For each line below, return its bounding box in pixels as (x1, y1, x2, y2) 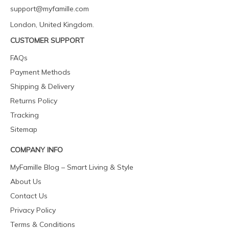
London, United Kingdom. (10, 20, 94, 29)
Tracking (10, 110, 39, 120)
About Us (10, 177, 41, 186)
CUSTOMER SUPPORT (10, 36, 84, 45)
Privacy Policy (10, 205, 56, 215)
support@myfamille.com (10, 4, 89, 13)
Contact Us (10, 191, 48, 200)
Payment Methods (10, 67, 71, 77)
